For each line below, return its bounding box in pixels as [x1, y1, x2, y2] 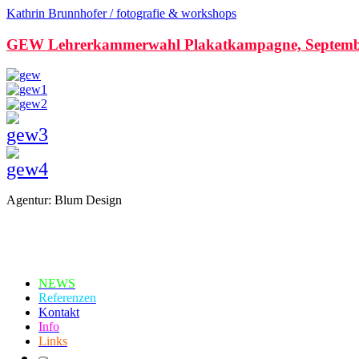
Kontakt [38, 305, 79, 320]
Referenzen [38, 291, 96, 305]
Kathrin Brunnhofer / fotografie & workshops [6, 6, 236, 20]
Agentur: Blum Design [6, 193, 122, 208]
